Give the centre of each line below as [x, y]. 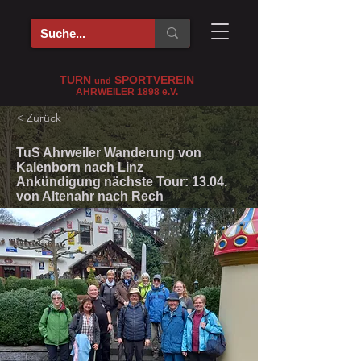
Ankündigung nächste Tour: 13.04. [122, 182]
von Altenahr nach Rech [90, 196]
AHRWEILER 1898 [118, 92]
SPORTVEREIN [152, 80]
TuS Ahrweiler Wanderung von [109, 153]
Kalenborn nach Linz [80, 167]
